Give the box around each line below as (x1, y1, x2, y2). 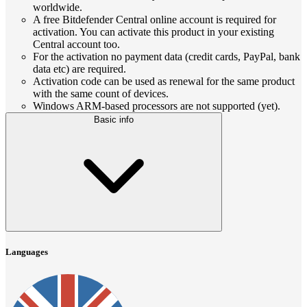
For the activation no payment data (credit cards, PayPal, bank (33, 51, 300, 63)
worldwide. (33, 1, 82, 14)
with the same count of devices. (33, 88, 169, 100)
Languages (5, 247, 48, 258)
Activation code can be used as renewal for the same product (33, 75, 295, 88)
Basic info (94, 114, 134, 125)
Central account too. (33, 38, 120, 51)
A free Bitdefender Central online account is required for (33, 14, 276, 26)
